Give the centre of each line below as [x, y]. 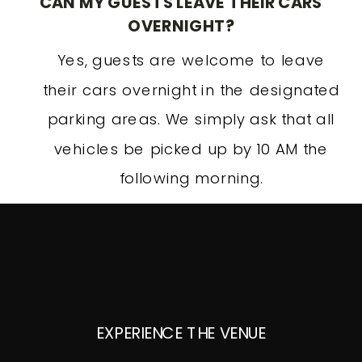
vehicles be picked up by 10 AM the [192, 149]
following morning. [191, 178]
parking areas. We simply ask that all [192, 119]
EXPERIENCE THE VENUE [181, 333]
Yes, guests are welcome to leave [192, 61]
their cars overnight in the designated [191, 90]
